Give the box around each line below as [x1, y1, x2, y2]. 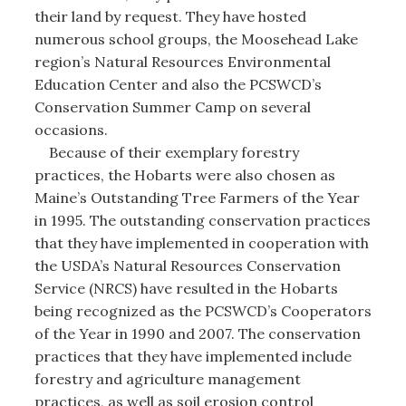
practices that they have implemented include [34, 346, 352, 365]
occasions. [34, 120, 108, 139]
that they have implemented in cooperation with [34, 233, 369, 252]
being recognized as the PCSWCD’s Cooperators [34, 301, 372, 320]
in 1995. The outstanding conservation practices [34, 210, 371, 229]
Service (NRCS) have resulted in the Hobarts [34, 278, 338, 297]
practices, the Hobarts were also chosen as [34, 165, 335, 184]
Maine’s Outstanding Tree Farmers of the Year [34, 188, 360, 207]
